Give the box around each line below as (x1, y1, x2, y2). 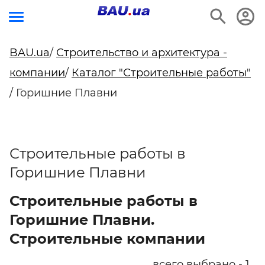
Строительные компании (9, 230, 205, 247)
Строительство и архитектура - (56, 46, 227, 59)
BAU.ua (9, 46, 50, 59)
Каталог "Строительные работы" (72, 66, 251, 79)
